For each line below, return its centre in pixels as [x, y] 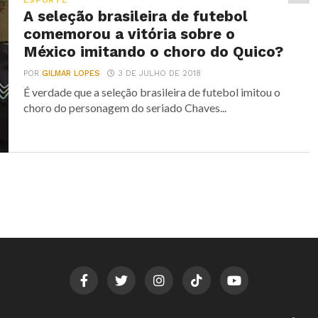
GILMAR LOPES [71, 73]
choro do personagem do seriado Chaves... [125, 108]
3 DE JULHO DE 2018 [160, 73]
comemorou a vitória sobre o [130, 34]
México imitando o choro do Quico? [154, 52]
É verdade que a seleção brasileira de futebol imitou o [152, 92]
